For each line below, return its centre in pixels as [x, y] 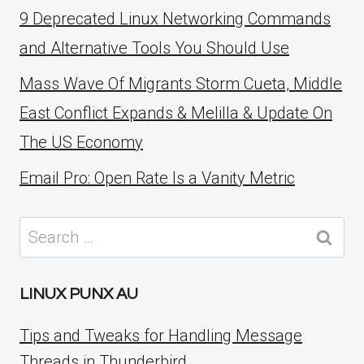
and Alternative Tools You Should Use [154, 48]
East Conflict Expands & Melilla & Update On [176, 113]
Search [44, 229]
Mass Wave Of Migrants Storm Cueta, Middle [181, 83]
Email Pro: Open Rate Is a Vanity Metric [157, 178]
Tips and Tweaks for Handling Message [161, 335]
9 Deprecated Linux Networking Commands [175, 18]
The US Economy [81, 142]
